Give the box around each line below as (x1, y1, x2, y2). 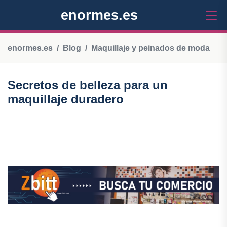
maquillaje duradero (8, 92, 124, 106)
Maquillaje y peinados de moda (91, 44, 210, 52)
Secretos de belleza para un (8, 78, 168, 92)
